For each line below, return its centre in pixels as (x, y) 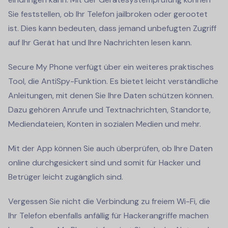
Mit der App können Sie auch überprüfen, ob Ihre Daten (110, 149)
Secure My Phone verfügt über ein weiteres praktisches (111, 67)
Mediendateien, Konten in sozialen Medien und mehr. (105, 124)
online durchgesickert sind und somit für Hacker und (104, 163)
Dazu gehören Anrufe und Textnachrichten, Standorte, (109, 110)
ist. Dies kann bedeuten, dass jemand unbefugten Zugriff (112, 28)
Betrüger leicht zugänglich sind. (66, 177)
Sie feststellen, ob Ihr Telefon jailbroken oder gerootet (108, 14)
